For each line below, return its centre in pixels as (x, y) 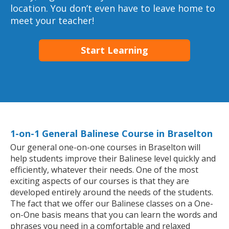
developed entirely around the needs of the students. (112, 192)
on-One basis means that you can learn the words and (114, 214)
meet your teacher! (52, 20)
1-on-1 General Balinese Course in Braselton (111, 133)
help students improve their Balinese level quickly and (113, 158)
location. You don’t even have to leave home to (113, 8)
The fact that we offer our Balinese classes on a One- (112, 203)
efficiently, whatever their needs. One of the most (104, 169)
